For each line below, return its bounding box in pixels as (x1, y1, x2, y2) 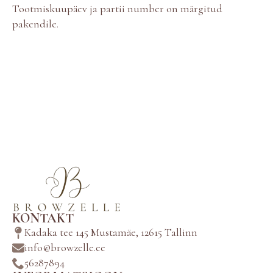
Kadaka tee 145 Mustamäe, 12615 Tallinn (24, 225, 197, 239)
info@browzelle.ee (24, 241, 105, 255)
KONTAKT (12, 210, 74, 227)
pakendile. (12, 16, 58, 30)
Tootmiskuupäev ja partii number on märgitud (12, 1, 222, 15)
